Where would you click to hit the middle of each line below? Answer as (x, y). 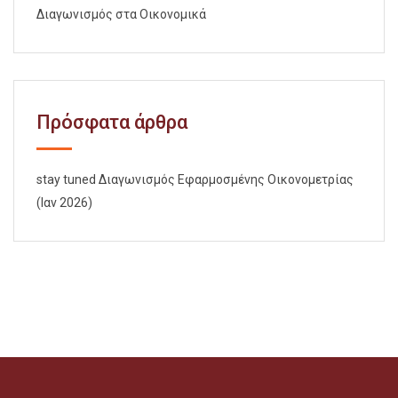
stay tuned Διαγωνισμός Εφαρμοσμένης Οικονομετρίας (195, 179)
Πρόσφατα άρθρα (112, 122)
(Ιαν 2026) (64, 203)
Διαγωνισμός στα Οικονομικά (121, 14)
